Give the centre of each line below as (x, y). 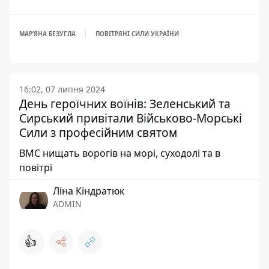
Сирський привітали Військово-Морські (131, 118)
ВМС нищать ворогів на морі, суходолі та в (120, 153)
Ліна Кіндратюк (89, 191)
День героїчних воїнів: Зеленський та (125, 104)
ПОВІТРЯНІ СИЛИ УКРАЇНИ (137, 34)
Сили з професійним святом (98, 132)
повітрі (36, 168)
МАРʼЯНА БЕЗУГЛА (47, 34)
